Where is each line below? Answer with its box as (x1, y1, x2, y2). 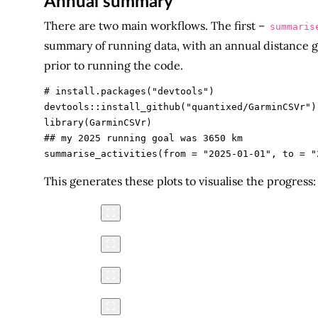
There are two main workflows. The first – (43, 18, 268, 33)
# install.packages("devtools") (43, 86, 214, 97)
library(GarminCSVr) (43, 117, 152, 128)
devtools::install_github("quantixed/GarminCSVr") (43, 102, 317, 113)
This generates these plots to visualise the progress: (43, 173, 316, 188)
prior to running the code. (43, 57, 183, 72)
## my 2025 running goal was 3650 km (43, 133, 243, 144)
